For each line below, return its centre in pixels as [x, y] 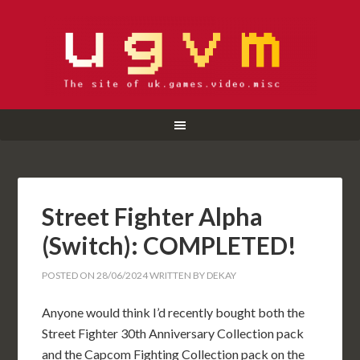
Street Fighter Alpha [153, 216]
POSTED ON [70, 275]
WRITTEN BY [178, 275]
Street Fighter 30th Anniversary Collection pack [173, 333]
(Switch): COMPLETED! [170, 245]
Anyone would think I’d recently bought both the [174, 312]
